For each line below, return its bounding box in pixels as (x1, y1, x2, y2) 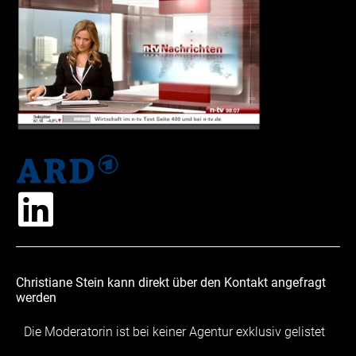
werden (16, 289, 56, 305)
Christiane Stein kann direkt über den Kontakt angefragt (16, 274, 326, 290)
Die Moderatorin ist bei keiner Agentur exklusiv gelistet (24, 323, 325, 339)
